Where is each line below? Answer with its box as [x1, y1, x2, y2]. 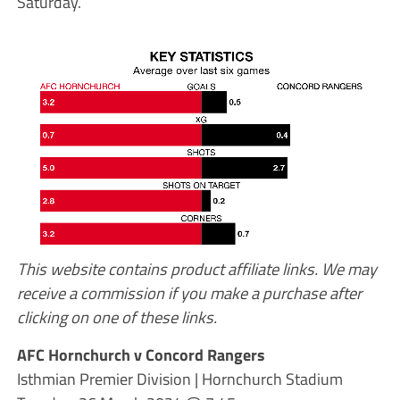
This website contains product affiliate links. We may [16, 255, 377, 281]
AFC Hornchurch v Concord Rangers [16, 341, 265, 367]
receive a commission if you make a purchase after [16, 279, 362, 305]
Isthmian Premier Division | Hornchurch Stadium [16, 365, 343, 391]
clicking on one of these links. [16, 304, 217, 329]
